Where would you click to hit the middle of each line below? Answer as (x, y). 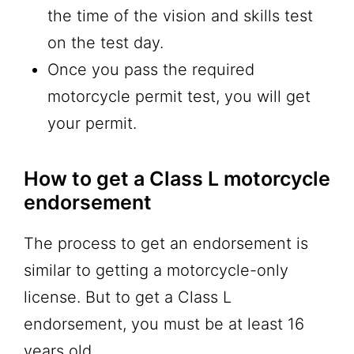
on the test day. (105, 42)
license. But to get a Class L (128, 297)
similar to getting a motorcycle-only (156, 270)
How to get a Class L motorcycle (177, 178)
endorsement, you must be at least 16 (164, 324)
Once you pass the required (151, 69)
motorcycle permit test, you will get (179, 96)
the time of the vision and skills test (180, 15)
